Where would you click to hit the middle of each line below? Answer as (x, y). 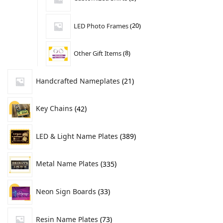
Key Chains (54, 109)
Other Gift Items (98, 53)
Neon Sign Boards (66, 192)
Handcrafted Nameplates (78, 81)
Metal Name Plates (67, 164)
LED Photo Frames (101, 26)
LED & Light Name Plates (77, 136)
